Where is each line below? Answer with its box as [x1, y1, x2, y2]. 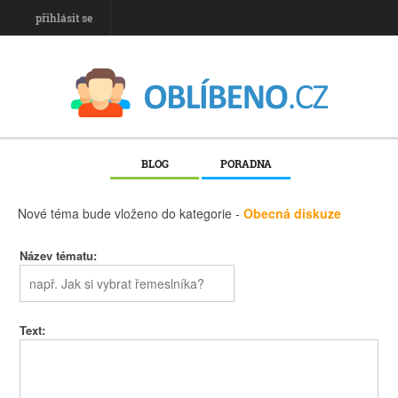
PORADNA [220, 156, 272, 171]
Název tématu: [20, 246, 97, 264]
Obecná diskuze [243, 204, 341, 222]
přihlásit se [36, 11, 92, 25]
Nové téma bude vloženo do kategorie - [18, 204, 243, 222]
